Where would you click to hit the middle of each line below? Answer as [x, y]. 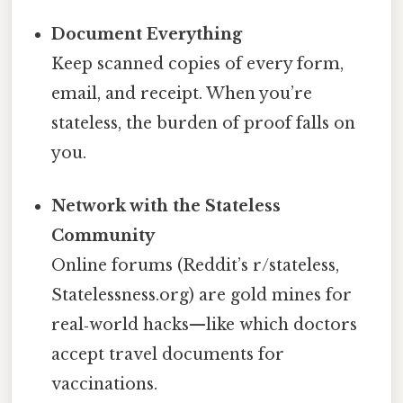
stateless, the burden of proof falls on [204, 124]
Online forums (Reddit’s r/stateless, [196, 266]
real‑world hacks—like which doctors [205, 325]
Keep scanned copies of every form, [198, 64]
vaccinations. [105, 385]
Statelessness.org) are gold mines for [202, 296]
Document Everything [147, 35]
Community [103, 236]
